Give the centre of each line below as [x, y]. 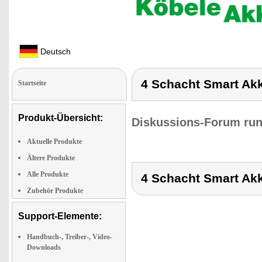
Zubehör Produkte [55, 191]
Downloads [44, 247]
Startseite [32, 83]
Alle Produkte [48, 174]
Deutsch [54, 51]
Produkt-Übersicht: [61, 118]
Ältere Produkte [51, 158]
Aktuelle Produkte [54, 142]
